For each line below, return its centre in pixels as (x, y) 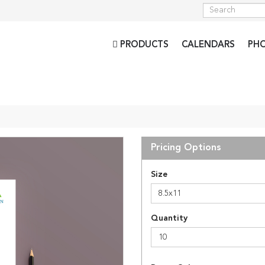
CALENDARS (208, 45)
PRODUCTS (143, 45)
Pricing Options (186, 148)
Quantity (169, 218)
